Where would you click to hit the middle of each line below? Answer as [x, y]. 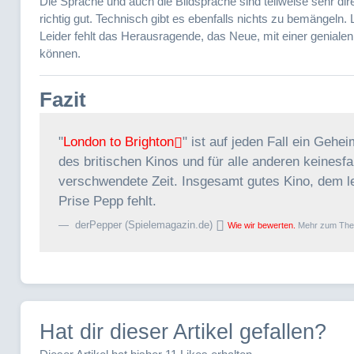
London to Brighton [119, 142]
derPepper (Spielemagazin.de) [144, 225]
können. [60, 53]
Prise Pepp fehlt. [107, 201]
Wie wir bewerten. [262, 226]
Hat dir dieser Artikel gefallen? [183, 331]
